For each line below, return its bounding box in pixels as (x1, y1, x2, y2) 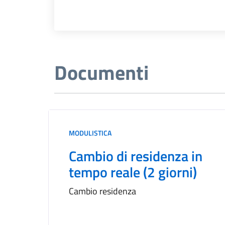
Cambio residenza (69, 184, 136, 198)
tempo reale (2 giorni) (69, 161, 197, 183)
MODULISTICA (69, 128, 111, 138)
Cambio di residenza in (69, 145, 202, 167)
